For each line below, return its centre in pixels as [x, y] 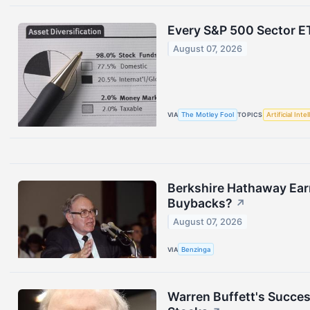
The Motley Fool [208, 115]
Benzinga [196, 249]
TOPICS [250, 115]
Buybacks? [200, 203]
